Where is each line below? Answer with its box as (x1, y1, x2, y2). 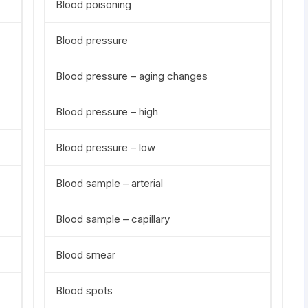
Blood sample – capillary (56, 212, 170, 225)
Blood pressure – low (56, 141, 155, 154)
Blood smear (56, 248, 115, 261)
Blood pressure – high (56, 105, 158, 118)
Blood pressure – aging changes (56, 69, 208, 82)
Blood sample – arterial (56, 177, 163, 190)
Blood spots (56, 284, 113, 297)
